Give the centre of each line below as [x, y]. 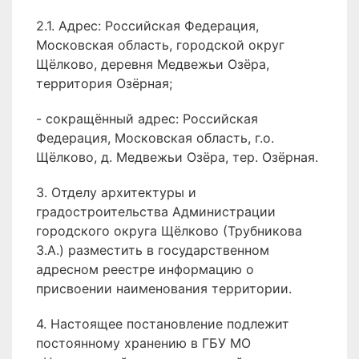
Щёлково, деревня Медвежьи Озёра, [153, 64]
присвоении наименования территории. [164, 288]
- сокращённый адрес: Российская [147, 119]
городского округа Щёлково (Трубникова [169, 231]
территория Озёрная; [104, 83]
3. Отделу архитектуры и [116, 192]
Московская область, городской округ [160, 45]
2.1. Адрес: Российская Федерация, [147, 26]
